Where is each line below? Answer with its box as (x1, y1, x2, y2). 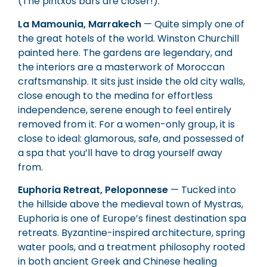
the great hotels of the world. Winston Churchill (18, 31, 239, 45)
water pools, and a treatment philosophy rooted (18, 240, 245, 254)
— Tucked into (168, 182, 236, 197)
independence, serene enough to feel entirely (18, 103, 231, 117)
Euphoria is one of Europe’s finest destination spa (18, 211, 246, 225)
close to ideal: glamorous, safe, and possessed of (18, 131, 244, 145)
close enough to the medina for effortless (18, 88, 213, 103)
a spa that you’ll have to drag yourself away (18, 145, 222, 160)
